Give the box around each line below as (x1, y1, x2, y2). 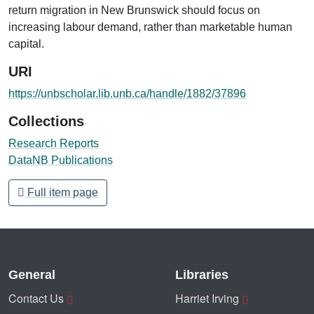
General (8, 268, 55, 282)
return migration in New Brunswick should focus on (8, 4, 260, 16)
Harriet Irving (175, 290, 239, 306)
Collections (8, 113, 84, 129)
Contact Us (8, 290, 64, 306)
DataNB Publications (8, 153, 113, 166)
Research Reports (8, 137, 99, 149)
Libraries (175, 268, 228, 282)
